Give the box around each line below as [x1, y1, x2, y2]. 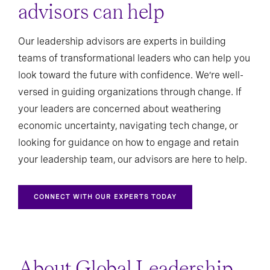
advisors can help [18, 2, 165, 24]
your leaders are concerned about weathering [18, 103, 221, 115]
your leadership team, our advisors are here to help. [18, 154, 247, 166]
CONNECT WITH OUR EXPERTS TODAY [34, 192, 177, 201]
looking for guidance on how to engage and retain [18, 137, 239, 149]
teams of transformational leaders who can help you [18, 52, 250, 64]
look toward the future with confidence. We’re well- [18, 69, 243, 81]
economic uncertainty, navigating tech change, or [18, 120, 238, 132]
